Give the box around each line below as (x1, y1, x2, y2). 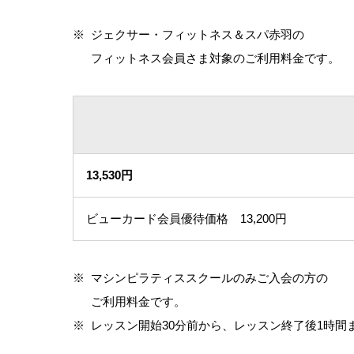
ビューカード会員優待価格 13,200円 (86, 211, 287, 225)
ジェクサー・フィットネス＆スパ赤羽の (91, 27, 304, 41)
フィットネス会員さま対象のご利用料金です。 (91, 51, 340, 65)
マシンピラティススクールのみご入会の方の (91, 270, 328, 284)
